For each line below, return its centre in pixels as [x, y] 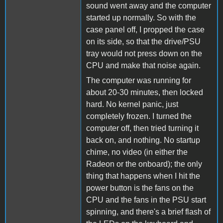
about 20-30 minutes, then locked [145, 92]
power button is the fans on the [140, 188]
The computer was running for [139, 80]
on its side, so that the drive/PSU [143, 41]
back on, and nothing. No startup [143, 140]
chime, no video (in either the [137, 152]
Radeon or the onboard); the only [144, 164]
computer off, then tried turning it [142, 128]
